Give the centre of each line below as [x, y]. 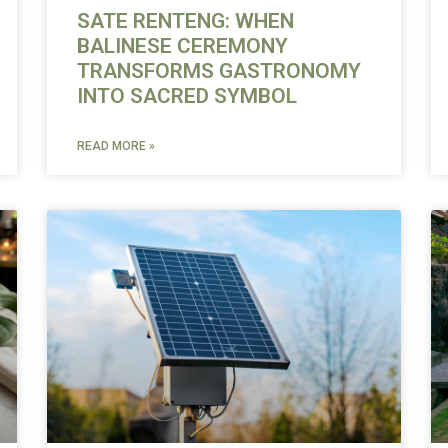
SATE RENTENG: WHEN [186, 20]
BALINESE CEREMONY [183, 45]
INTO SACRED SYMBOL [187, 95]
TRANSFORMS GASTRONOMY [219, 70]
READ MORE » [116, 145]
